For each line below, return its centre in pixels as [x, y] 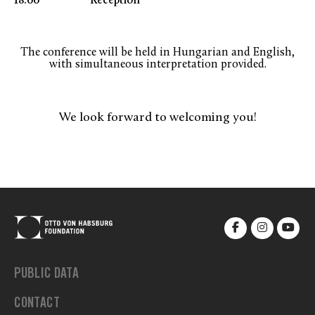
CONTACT [37, 305]
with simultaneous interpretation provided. [157, 65]
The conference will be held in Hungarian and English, [157, 53]
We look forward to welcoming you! [157, 118]
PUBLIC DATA [46, 275]
